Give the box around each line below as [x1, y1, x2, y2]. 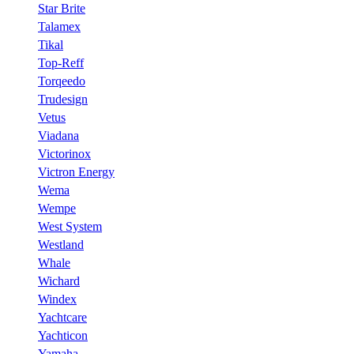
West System [38, 220, 102, 233]
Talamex [38, 20, 81, 33]
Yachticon [38, 329, 88, 342]
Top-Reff [38, 56, 84, 70]
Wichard [38, 274, 80, 288]
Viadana [38, 129, 79, 142]
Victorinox [38, 147, 91, 160]
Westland [38, 238, 84, 251]
